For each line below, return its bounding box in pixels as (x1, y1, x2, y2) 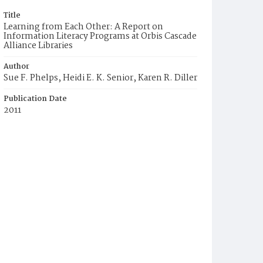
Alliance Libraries (4, 39, 73, 53)
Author (4, 60, 29, 73)
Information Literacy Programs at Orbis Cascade (4, 29, 197, 43)
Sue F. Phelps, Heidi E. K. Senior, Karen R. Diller (4, 71, 197, 85)
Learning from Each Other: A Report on (4, 20, 163, 34)
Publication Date (4, 93, 67, 105)
